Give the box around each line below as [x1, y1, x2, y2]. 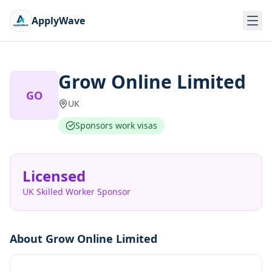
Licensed [22, 166, 86, 186]
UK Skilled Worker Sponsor [22, 186, 131, 197]
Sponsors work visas [75, 120, 157, 131]
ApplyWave [32, 14, 85, 27]
